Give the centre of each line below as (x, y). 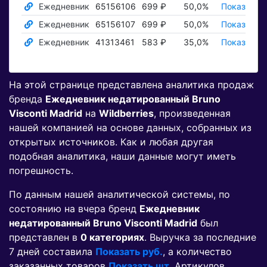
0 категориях (112, 237)
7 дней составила (52, 252)
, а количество (197, 252)
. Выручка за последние (200, 237)
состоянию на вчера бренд (74, 209)
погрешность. (41, 171)
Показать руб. (129, 252)
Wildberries (126, 114)
